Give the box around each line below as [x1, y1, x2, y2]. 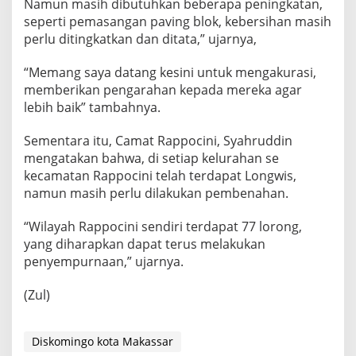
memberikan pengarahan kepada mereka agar [24, 81, 302, 99]
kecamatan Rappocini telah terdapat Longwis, [24, 167, 296, 185]
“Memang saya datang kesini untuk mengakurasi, [24, 64, 316, 82]
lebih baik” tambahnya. [24, 99, 161, 117]
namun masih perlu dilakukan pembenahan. [24, 184, 288, 203]
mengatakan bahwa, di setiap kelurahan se [24, 149, 279, 168]
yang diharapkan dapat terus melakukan [24, 235, 265, 253]
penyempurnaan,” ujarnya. [24, 253, 184, 271]
